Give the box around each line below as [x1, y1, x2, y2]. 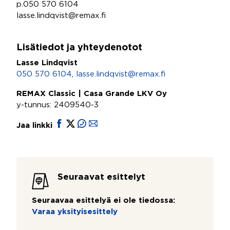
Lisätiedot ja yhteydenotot [16, 44, 142, 52]
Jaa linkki [16, 122, 55, 129]
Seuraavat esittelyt [57, 174, 145, 181]
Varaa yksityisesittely [32, 208, 118, 215]
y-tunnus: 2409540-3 [16, 102, 99, 108]
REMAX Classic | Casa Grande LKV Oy [16, 90, 167, 97]
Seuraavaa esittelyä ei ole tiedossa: [32, 197, 175, 204]
